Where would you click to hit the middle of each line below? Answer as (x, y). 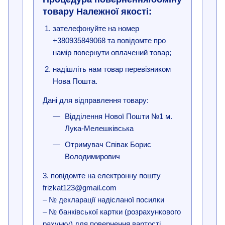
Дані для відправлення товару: (96, 100)
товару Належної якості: (98, 12)
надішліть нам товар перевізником (112, 69)
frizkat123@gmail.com (80, 188)
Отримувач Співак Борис (108, 145)
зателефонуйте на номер (96, 29)
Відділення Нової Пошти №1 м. (119, 116)
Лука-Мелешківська (99, 128)
